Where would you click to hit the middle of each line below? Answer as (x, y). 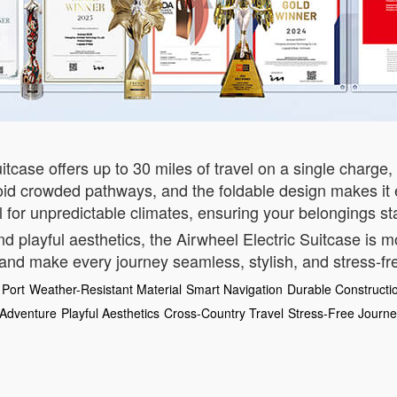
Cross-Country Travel (224, 313)
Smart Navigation (234, 289)
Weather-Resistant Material (105, 289)
